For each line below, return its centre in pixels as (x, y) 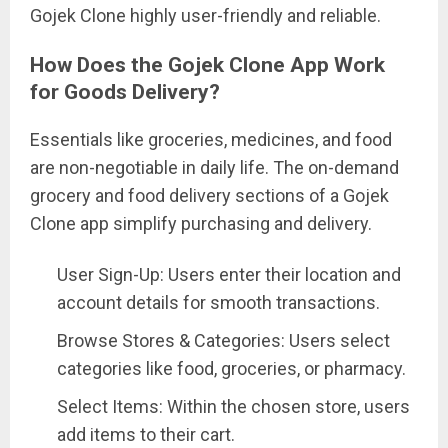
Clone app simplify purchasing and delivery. (201, 224)
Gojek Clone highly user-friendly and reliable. (205, 15)
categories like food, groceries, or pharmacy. (231, 369)
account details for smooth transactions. (218, 303)
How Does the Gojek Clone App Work (207, 65)
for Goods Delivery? (125, 92)
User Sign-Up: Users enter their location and (229, 275)
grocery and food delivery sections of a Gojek (209, 196)
